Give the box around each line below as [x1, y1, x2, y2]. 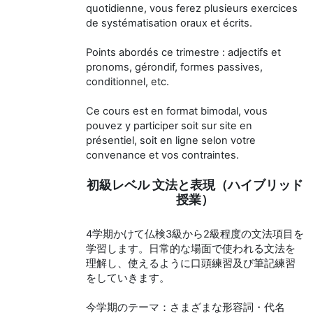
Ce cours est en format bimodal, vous [86, 105, 268, 117]
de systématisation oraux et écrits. [86, 17, 252, 29]
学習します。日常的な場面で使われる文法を [86, 242, 296, 255]
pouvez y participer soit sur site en [86, 119, 252, 132]
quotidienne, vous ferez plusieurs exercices [86, 2, 298, 15]
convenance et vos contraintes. [86, 149, 239, 161]
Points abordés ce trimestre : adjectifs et [86, 46, 281, 59]
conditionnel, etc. [86, 75, 169, 88]
